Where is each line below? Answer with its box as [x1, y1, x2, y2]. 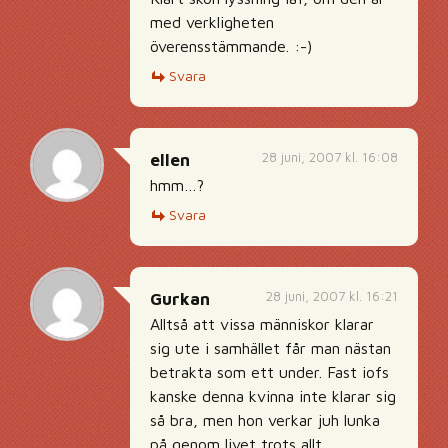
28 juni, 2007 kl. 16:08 [262, 149, 398, 165]
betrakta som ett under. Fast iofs [150, 363, 389, 381]
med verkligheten [150, 13, 274, 31]
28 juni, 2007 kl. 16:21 [266, 288, 398, 304]
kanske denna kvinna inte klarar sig [150, 387, 396, 405]
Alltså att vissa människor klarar [150, 315, 374, 333]
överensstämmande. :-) [150, 37, 312, 55]
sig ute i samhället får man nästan [150, 339, 391, 357]
